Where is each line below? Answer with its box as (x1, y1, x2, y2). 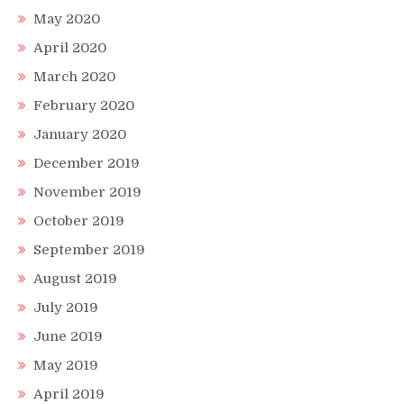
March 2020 (33, 68, 115, 85)
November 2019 (33, 183, 142, 200)
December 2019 (33, 154, 140, 171)
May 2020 (33, 10, 100, 27)
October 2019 (33, 212, 124, 229)
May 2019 (33, 356, 98, 373)
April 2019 (33, 385, 105, 402)
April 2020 (33, 39, 106, 56)
